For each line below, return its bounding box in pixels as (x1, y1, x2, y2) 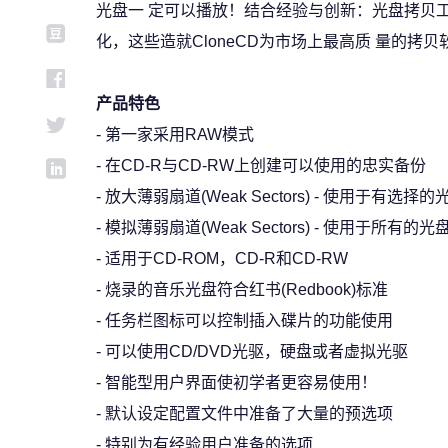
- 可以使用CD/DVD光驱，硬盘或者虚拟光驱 (96, 343, 408, 360)
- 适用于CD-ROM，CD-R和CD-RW (96, 250, 348, 267)
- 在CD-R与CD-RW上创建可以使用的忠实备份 (96, 157, 426, 174)
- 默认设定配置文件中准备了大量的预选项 (96, 405, 393, 422)
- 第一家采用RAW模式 (96, 126, 254, 143)
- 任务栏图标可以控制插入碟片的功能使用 (96, 312, 393, 329)
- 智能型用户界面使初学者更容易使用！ (96, 374, 377, 391)
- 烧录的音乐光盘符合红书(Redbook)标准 (96, 281, 388, 298)
